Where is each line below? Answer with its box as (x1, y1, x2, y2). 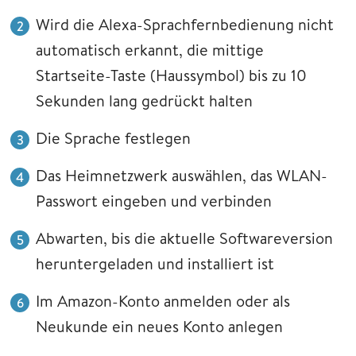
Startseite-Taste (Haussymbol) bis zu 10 (36, 64, 307, 86)
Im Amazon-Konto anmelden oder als (36, 289, 290, 311)
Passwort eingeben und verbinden (36, 189, 272, 211)
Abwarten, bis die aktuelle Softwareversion (36, 226, 333, 249)
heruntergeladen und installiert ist (36, 252, 274, 274)
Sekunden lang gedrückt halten (36, 89, 253, 111)
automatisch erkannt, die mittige (36, 38, 264, 60)
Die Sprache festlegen (36, 126, 191, 149)
